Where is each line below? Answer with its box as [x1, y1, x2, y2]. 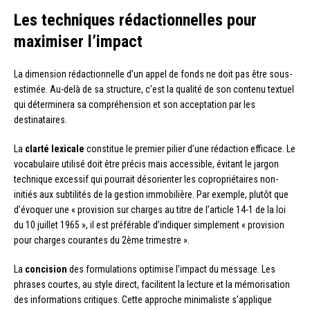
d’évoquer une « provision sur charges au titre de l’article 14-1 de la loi [14, 204, 286, 216]
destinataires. [14, 114, 67, 126]
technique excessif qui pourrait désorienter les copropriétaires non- [14, 174, 278, 185]
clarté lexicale [25, 143, 84, 155]
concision [25, 264, 67, 275]
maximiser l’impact [14, 32, 143, 52]
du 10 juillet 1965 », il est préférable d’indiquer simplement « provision [14, 219, 284, 231]
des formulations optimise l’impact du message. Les [67, 264, 275, 275]
